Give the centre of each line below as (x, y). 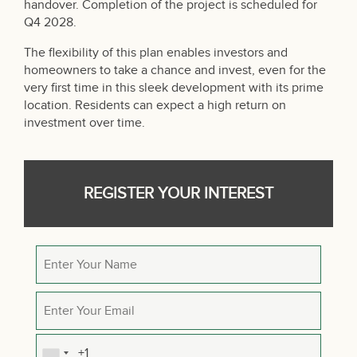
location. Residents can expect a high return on (155, 106)
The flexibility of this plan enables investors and (156, 53)
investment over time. (84, 123)
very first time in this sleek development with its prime (174, 88)
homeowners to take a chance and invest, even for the (175, 71)
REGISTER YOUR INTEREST (178, 194)
